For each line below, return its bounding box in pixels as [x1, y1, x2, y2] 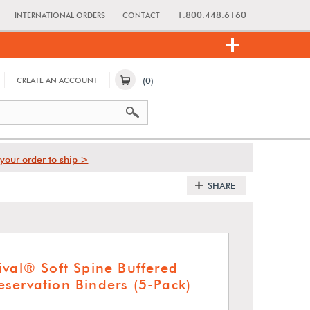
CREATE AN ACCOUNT [17, 75, 98, 85]
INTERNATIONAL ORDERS [15, 10, 105, 20]
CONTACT [122, 10, 160, 20]
